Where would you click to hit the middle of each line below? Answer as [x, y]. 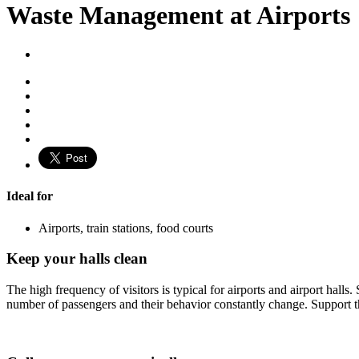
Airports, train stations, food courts [126, 228]
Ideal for [30, 196]
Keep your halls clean [77, 259]
